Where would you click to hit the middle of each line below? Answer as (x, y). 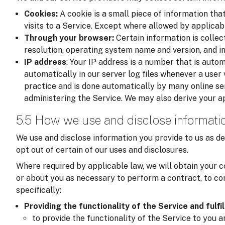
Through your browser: (69, 38)
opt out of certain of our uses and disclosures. (102, 150)
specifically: (39, 190)
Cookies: (42, 14)
